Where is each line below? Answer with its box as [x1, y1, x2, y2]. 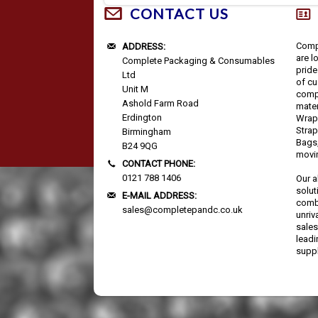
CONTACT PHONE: [122, 158, 195, 170]
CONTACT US [130, 5, 229, 23]
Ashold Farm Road [122, 98, 199, 109]
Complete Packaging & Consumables [122, 55, 275, 67]
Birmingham [122, 126, 171, 138]
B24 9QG [122, 141, 158, 152]
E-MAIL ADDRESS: [122, 190, 197, 202]
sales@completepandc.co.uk [122, 204, 243, 216]
